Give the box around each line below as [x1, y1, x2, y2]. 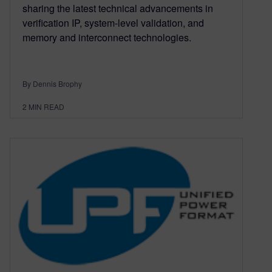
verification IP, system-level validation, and [22, 15, 204, 30]
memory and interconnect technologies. [22, 30, 191, 44]
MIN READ [29, 101, 64, 112]
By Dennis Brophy [22, 78, 82, 89]
